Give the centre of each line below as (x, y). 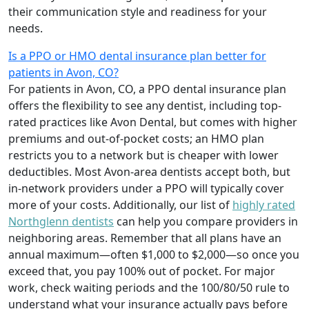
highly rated (264, 205)
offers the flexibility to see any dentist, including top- (145, 105)
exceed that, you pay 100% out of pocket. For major (142, 271)
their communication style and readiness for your (138, 11)
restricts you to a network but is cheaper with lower (143, 155)
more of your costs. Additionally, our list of (120, 205)
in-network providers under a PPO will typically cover (146, 188)
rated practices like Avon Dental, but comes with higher (153, 122)
